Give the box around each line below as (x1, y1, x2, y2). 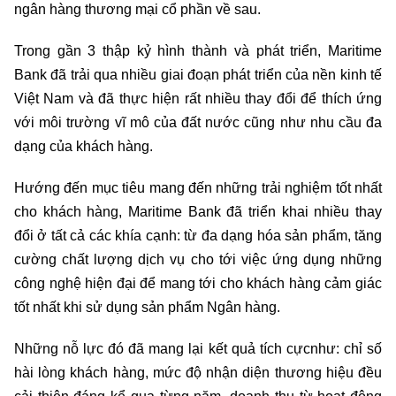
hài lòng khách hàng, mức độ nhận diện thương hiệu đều (14, 365, 382, 381)
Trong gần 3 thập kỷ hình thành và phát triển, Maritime (14, 43, 382, 59)
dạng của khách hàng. (14, 139, 156, 155)
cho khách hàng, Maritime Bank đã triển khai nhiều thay (14, 204, 382, 220)
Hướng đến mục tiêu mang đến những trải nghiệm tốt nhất (14, 180, 382, 196)
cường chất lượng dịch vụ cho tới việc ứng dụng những (14, 252, 382, 268)
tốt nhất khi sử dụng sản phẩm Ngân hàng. (14, 300, 284, 316)
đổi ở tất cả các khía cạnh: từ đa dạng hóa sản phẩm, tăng (14, 228, 382, 244)
